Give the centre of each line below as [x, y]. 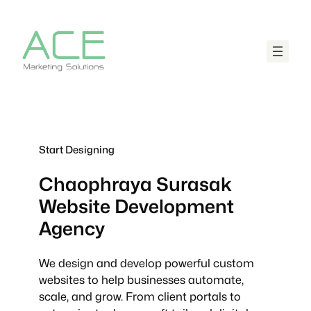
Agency [72, 229]
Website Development [136, 207]
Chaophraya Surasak [135, 184]
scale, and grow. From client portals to [140, 297]
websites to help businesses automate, [141, 280]
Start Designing [77, 149]
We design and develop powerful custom [146, 263]
